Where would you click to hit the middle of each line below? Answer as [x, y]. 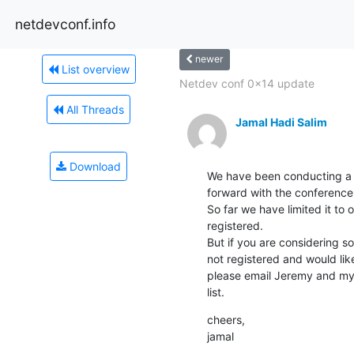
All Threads [94, 109]
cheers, [226, 319]
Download [94, 166]
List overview [94, 69]
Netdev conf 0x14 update [247, 83]
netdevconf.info [65, 24]
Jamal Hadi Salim [281, 122]
